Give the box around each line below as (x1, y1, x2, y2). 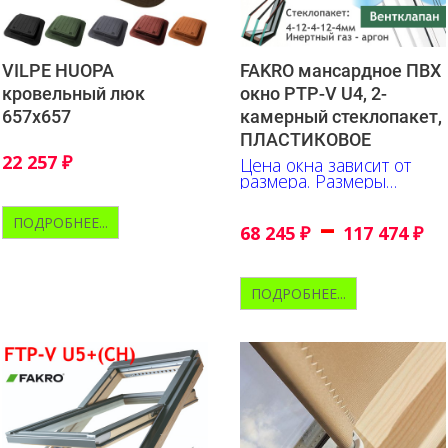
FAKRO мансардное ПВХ (240, 59, 441, 81)
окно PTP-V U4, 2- (240, 82, 387, 104)
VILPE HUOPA (2, 59, 114, 81)
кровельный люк (2, 82, 145, 104)
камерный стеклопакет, (240, 105, 442, 127)
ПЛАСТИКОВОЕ (240, 128, 371, 150)
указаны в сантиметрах (240, 184, 423, 209)
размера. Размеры (240, 168, 386, 193)
